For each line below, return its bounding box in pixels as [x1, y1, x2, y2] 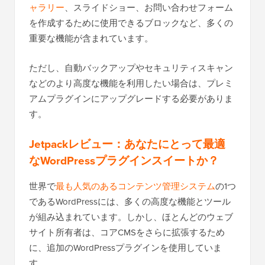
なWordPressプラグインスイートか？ [29, 151, 219, 169]
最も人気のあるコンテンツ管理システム [56, 179, 215, 193]
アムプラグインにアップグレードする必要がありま [29, 92, 233, 105]
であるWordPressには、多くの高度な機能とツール [29, 195, 231, 208]
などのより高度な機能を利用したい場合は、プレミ [29, 76, 233, 90]
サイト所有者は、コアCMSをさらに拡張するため [29, 225, 225, 239]
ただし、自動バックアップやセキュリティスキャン [29, 61, 233, 75]
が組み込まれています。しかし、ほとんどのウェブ [29, 210, 233, 224]
